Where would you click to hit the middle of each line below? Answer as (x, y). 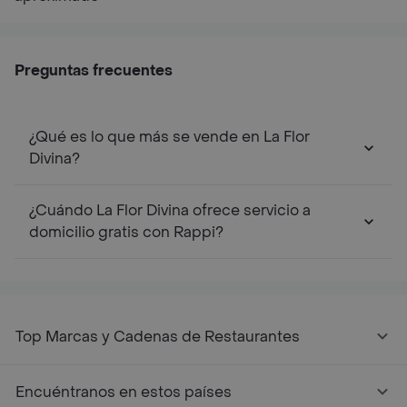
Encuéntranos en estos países (124, 392)
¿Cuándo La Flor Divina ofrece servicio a (170, 210)
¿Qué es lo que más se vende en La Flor (169, 137)
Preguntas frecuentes (94, 70)
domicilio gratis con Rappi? (126, 232)
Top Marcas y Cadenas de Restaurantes (158, 337)
